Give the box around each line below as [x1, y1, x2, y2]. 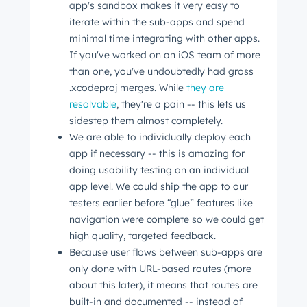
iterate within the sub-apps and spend [69, 15, 245, 28]
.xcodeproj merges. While [69, 81, 186, 94]
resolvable [69, 97, 116, 110]
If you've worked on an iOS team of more [69, 48, 260, 61]
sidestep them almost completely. [69, 114, 223, 127]
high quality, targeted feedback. [69, 229, 216, 242]
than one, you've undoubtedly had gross [69, 64, 254, 77]
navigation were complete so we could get [69, 212, 264, 225]
